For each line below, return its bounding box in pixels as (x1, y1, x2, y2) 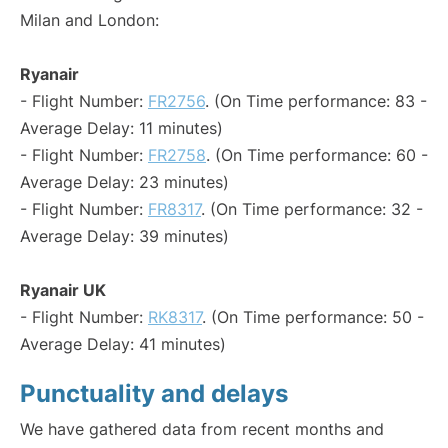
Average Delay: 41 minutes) (20, 334, 226, 354)
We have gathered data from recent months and (20, 419, 384, 439)
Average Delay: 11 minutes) (20, 118, 223, 138)
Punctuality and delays (20, 379, 288, 408)
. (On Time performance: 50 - (202, 307, 424, 327)
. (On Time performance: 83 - (205, 91, 427, 111)
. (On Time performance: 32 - (201, 199, 423, 219)
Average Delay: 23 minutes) (20, 172, 229, 192)
